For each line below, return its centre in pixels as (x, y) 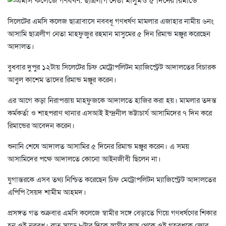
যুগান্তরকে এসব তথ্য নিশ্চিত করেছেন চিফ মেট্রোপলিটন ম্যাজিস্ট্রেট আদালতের (112, 179)
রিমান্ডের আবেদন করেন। (41, 125)
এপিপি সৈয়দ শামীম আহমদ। (47, 191)
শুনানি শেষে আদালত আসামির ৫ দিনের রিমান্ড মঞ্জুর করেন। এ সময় (98, 145)
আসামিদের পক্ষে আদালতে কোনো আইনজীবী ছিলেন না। (84, 158)
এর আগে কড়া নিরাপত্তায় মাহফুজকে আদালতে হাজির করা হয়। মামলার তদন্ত (112, 99)
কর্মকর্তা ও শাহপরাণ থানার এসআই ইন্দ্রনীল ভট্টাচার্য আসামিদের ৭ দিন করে (110, 112)
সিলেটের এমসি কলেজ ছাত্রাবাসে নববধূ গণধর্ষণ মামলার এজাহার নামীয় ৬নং (110, 20)
